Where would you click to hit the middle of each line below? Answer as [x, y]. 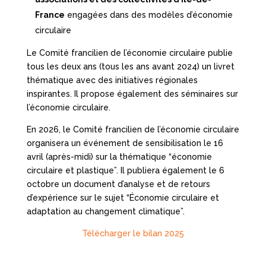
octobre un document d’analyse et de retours [118, 184]
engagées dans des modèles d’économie [148, 15]
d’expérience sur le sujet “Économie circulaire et [123, 198]
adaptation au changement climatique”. [105, 212]
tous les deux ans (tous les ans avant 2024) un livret [130, 67]
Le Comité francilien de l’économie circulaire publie [129, 53]
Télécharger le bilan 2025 [133, 234]
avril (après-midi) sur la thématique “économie [119, 157]
